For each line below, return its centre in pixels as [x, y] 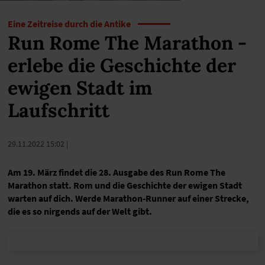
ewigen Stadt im [80, 88]
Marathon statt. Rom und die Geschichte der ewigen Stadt [125, 185]
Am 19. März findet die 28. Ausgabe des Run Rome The [116, 172]
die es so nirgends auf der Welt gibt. [80, 211]
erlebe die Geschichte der [122, 65]
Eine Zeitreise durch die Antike [69, 23]
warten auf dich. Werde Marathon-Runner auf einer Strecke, [128, 198]
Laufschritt [58, 110]
